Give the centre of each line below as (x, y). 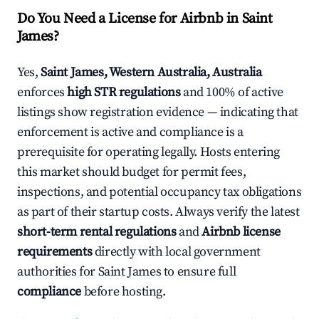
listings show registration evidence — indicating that (158, 113)
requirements (55, 252)
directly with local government (176, 252)
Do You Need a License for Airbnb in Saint (145, 19)
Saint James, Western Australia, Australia (151, 73)
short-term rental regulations (97, 232)
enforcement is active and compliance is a (130, 132)
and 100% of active (232, 93)
